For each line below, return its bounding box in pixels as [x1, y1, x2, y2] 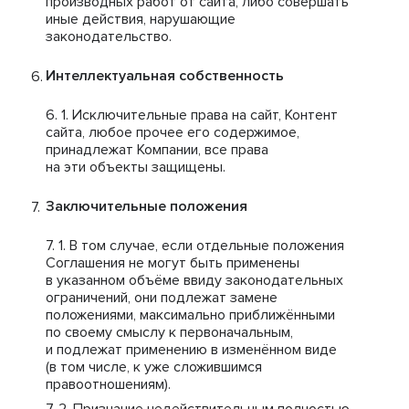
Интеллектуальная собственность [46, 67, 284, 85]
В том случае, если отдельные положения [69, 236, 344, 255]
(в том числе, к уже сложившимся [46, 358, 262, 376]
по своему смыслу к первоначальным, [46, 323, 293, 341]
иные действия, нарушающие [46, 10, 236, 28]
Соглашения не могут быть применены [46, 254, 299, 272]
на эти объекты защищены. [46, 158, 225, 176]
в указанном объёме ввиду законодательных [46, 271, 343, 289]
